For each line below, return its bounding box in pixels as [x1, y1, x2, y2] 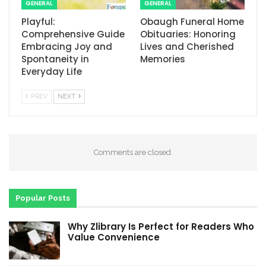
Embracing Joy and [21, 40, 112, 53]
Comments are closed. [93, 148, 173, 157]
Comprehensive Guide [21, 28, 125, 41]
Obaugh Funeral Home [140, 15, 244, 28]
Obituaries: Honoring [140, 28, 236, 41]
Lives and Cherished [140, 40, 234, 53]
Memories [140, 53, 185, 66]
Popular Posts [15, 194, 70, 203]
